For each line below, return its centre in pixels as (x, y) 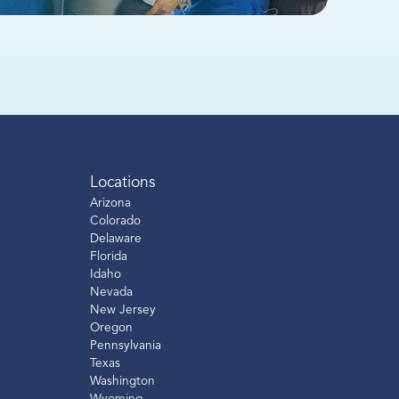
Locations (122, 183)
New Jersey (122, 311)
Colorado (115, 222)
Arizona (110, 204)
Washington (122, 382)
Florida (108, 257)
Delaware (115, 240)
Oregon (111, 329)
